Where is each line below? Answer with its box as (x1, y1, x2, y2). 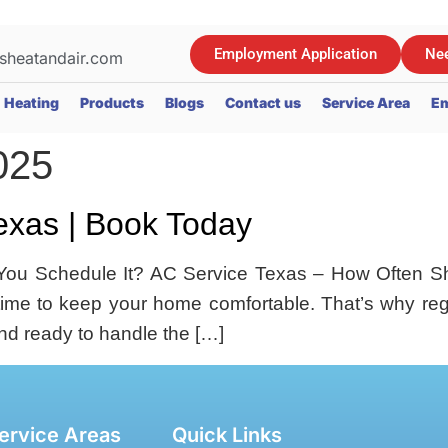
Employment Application (214, 45, 378, 63)
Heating (4, 94, 59, 112)
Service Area (322, 94, 410, 112)
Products (80, 94, 144, 112)
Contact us (225, 94, 301, 112)
